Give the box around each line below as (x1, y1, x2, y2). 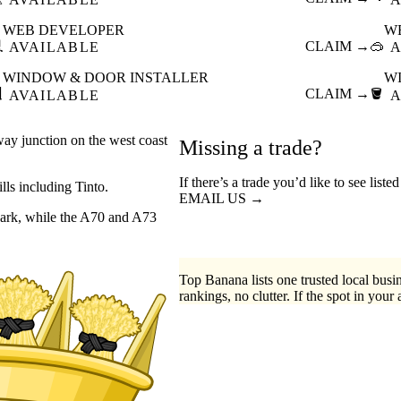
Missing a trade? (179, 135, 322, 159)
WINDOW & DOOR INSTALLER (2, 70, 209, 86)
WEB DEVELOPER (2, 21, 124, 38)
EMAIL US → (179, 190, 264, 206)
